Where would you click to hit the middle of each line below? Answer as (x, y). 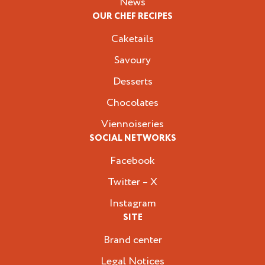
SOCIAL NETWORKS (132, 139)
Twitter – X (132, 182)
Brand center (132, 240)
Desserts (132, 82)
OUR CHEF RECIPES (132, 17)
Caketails (132, 39)
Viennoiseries (132, 124)
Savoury (132, 60)
